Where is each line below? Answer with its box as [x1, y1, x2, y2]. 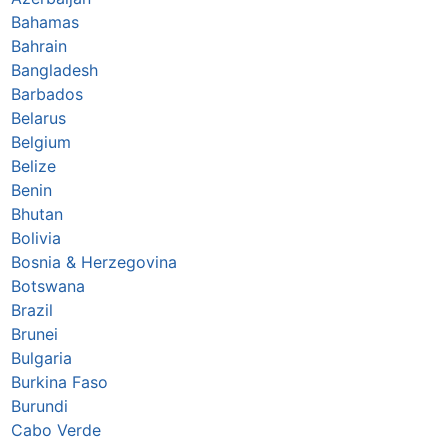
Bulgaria [10, 348, 72, 369]
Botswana [10, 276, 85, 297]
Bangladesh [10, 60, 98, 81]
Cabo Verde [10, 420, 101, 441]
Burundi [10, 396, 68, 417]
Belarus [10, 108, 66, 129]
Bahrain [10, 36, 67, 57]
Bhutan [10, 204, 63, 225]
